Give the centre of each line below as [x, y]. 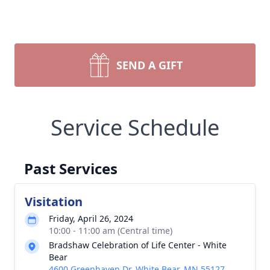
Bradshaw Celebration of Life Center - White [138, 245]
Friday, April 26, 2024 [91, 218]
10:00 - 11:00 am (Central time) [111, 231]
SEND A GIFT [149, 65]
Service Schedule [135, 127]
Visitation [54, 202]
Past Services [71, 168]
